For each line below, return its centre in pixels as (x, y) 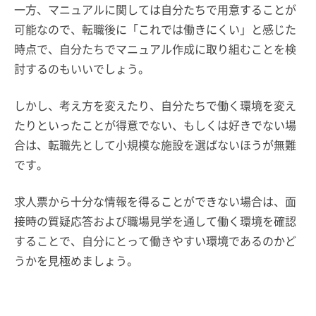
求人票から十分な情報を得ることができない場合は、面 (155, 201)
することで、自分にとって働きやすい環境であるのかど (155, 241)
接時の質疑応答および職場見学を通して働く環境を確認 (155, 221)
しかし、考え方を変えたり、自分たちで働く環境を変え (155, 105)
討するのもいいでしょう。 (82, 68)
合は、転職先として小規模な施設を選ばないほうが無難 (155, 145)
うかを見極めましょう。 (76, 260)
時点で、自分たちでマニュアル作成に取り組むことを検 (155, 49)
